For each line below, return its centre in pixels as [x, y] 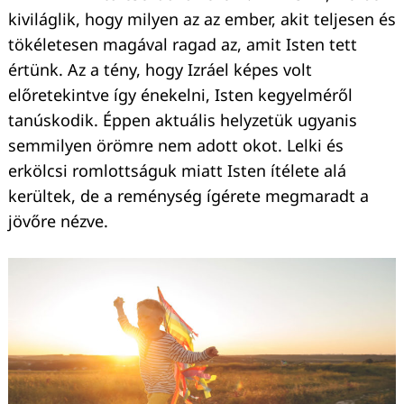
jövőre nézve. [58, 221]
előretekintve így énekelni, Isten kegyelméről [180, 95]
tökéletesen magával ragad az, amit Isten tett [183, 45]
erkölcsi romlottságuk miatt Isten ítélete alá [177, 171]
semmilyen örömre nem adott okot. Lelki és [176, 146]
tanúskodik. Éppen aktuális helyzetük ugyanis [183, 120]
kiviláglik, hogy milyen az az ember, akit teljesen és [202, 19]
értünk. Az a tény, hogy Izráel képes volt [160, 70]
